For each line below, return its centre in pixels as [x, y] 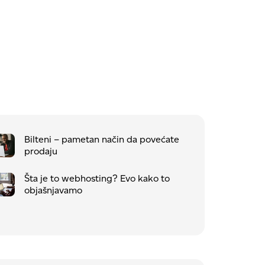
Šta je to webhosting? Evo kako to [97, 178]
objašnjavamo [53, 190]
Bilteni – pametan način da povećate [101, 139]
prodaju [41, 151]
